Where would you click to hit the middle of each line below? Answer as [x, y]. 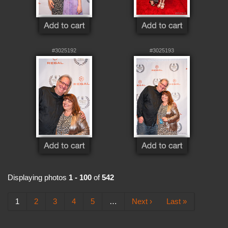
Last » [177, 201]
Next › [142, 201]
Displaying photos [38, 177]
